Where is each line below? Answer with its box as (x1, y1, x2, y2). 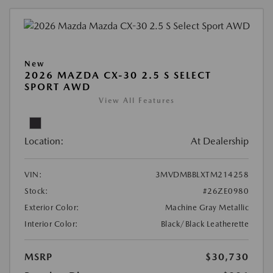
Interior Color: (24, 219, 79, 229)
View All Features (98, 96, 175, 105)
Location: (24, 135, 64, 147)
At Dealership (191, 135, 249, 147)
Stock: (24, 186, 48, 196)
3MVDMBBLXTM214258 (155, 170, 249, 180)
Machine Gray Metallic (165, 203, 249, 213)
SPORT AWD (24, 81, 91, 93)
